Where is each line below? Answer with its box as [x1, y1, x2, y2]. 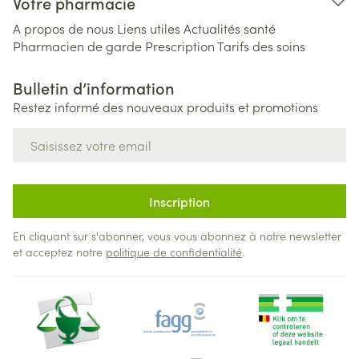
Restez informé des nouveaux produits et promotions [13, 98, 318, 115]
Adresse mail [12, 127, 87, 144]
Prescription [145, 37, 215, 54]
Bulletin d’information [13, 76, 175, 99]
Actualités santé [184, 19, 276, 37]
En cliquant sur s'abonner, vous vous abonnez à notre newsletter [13, 228, 341, 244]
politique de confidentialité [106, 244, 242, 260]
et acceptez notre [13, 244, 106, 260]
